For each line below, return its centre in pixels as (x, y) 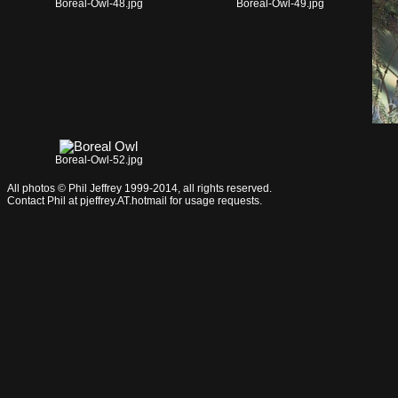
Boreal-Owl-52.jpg (99, 160)
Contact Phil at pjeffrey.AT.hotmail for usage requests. (135, 200)
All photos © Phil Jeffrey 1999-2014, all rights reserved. (139, 188)
